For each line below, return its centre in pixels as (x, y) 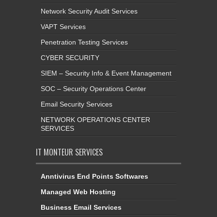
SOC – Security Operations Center (93, 89)
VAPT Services (63, 27)
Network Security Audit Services (89, 11)
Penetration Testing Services (84, 42)
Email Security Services (77, 104)
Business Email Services (81, 207)
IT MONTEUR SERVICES (69, 152)
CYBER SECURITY (70, 58)
